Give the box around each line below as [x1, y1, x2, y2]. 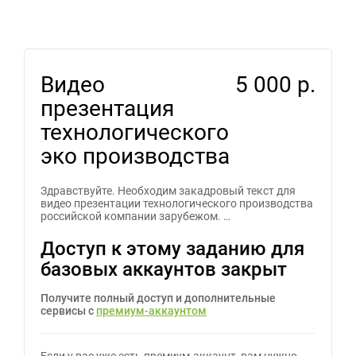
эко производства [41, 143, 230, 169]
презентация [41, 95, 174, 122]
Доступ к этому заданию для [41, 238, 304, 260]
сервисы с [41, 304, 96, 317]
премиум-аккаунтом [96, 304, 207, 317]
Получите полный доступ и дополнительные [41, 292, 276, 304]
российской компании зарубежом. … [41, 210, 230, 222]
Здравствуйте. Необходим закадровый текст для [41, 184, 296, 197]
